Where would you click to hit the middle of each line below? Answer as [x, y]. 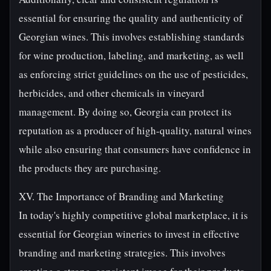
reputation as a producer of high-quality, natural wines [135, 130]
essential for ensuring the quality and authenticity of [131, 18]
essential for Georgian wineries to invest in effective [129, 234]
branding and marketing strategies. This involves [122, 253]
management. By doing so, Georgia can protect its [125, 112]
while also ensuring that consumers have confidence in [135, 149]
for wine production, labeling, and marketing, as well [131, 55]
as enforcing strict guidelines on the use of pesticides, [133, 74]
